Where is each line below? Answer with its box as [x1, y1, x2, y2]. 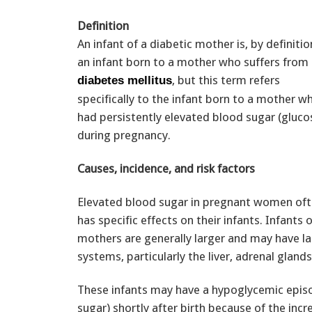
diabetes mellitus [77, 73, 172, 87]
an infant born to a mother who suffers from [77, 54, 309, 69]
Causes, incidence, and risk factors [77, 161, 255, 175]
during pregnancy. [77, 127, 171, 142]
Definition [77, 18, 129, 33]
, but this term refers [172, 72, 280, 87]
